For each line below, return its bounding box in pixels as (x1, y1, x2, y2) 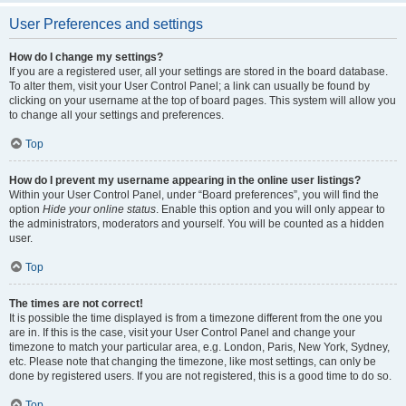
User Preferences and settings (9, 16, 203, 32)
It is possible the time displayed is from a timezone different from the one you (9, 312, 382, 324)
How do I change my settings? (9, 51, 163, 63)
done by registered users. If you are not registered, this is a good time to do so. (9, 370, 391, 382)
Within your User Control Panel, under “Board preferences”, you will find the (9, 188, 379, 201)
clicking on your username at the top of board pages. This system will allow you (9, 94, 396, 107)
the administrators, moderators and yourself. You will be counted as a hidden (9, 217, 384, 230)
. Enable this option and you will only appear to (156, 203, 385, 216)
